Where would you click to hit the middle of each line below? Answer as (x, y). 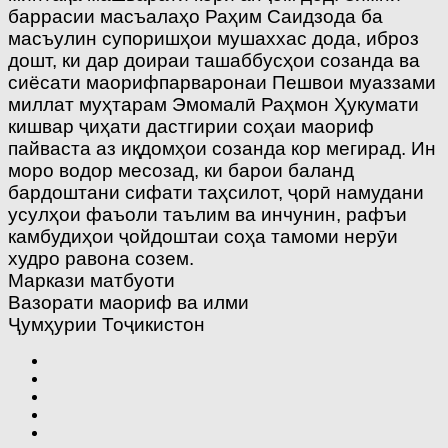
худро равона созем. (101, 258)
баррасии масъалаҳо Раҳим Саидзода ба (195, 16)
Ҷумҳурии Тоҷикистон (106, 324)
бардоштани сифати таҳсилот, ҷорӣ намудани (216, 192)
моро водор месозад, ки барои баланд (181, 170)
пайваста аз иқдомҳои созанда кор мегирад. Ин (222, 148)
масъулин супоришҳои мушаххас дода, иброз (213, 38)
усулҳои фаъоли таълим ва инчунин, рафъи (207, 214)
